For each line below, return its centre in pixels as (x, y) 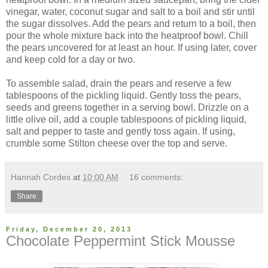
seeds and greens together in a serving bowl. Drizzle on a (127, 108)
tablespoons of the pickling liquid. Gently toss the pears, (124, 96)
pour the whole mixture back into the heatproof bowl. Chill (127, 36)
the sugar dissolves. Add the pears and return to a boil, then (131, 24)
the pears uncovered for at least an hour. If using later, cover (131, 48)
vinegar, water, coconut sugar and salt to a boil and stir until (130, 12)
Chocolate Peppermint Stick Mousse (121, 241)
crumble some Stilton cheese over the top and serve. (117, 144)
